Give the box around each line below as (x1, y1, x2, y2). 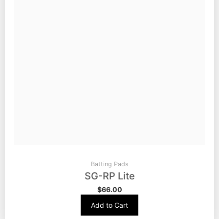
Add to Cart (91, 200, 128, 209)
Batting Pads (90, 160, 129, 168)
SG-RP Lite (84, 170, 135, 182)
